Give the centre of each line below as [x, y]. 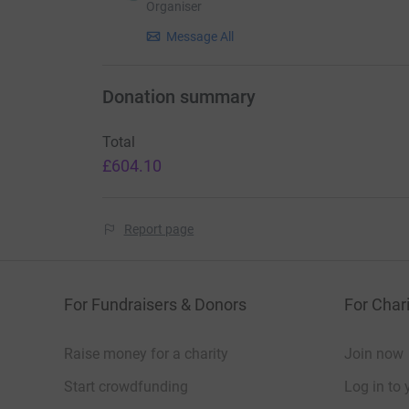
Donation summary [178, 97]
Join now [374, 354]
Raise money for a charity [146, 354]
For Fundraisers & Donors [155, 305]
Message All [200, 37]
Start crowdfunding [126, 387]
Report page [159, 230]
